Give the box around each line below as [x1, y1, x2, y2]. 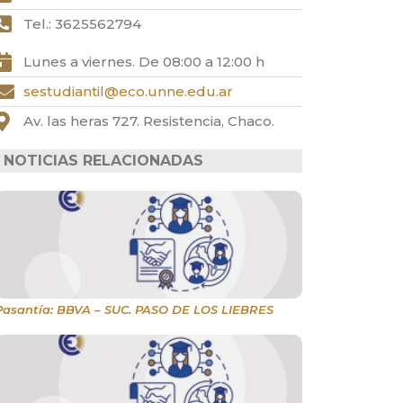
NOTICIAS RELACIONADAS [3, 152, 203, 170]
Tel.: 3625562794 [23, 15, 142, 33]
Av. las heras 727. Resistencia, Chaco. [23, 112, 275, 130]
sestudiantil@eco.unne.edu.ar [23, 83, 234, 101]
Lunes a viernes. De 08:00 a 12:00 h [23, 53, 265, 71]
